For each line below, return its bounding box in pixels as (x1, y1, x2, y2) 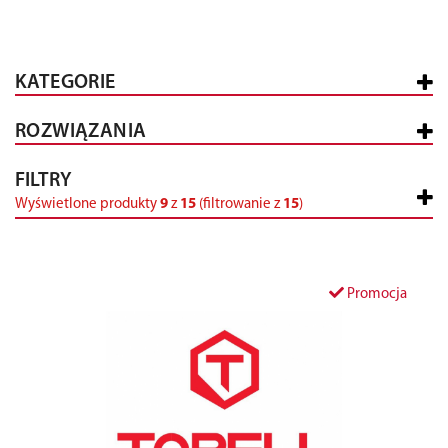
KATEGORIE (15, 73, 116, 93)
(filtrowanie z (199, 197, 283, 212)
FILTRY (15, 171, 72, 191)
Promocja (344, 287, 407, 302)
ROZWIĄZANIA (15, 122, 147, 142)
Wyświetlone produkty (15, 197, 160, 212)
